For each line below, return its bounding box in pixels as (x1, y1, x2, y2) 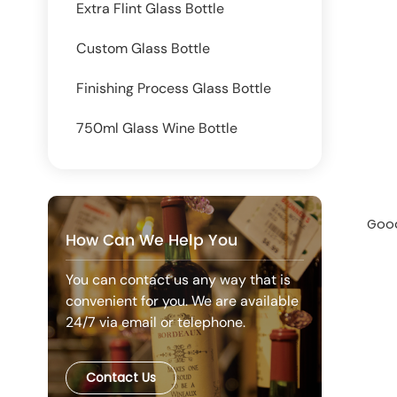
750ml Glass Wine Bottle (75, 118, 237, 137)
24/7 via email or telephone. (65, 313, 245, 332)
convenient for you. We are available (65, 292, 299, 311)
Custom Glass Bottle (75, 38, 210, 58)
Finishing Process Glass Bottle (75, 78, 271, 97)
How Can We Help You (65, 229, 237, 254)
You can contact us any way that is (65, 270, 291, 290)
